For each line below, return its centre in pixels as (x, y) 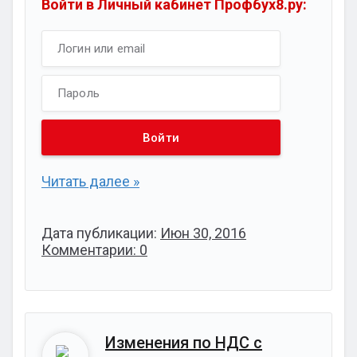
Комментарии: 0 (94, 250)
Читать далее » (90, 181)
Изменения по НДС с (184, 343)
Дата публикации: (101, 233)
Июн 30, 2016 (203, 233)
